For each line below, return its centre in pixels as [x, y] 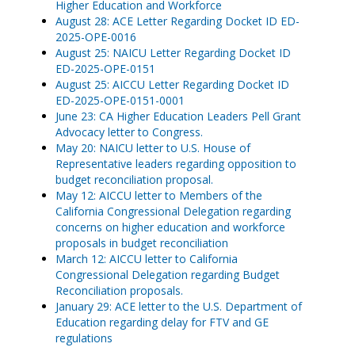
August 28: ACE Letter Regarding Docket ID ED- [177, 21]
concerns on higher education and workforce [170, 227]
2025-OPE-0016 [96, 37]
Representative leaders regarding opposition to [176, 164]
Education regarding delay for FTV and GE [162, 322]
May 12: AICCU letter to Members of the [159, 195]
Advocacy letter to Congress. [129, 132]
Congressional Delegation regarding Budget [168, 275]
